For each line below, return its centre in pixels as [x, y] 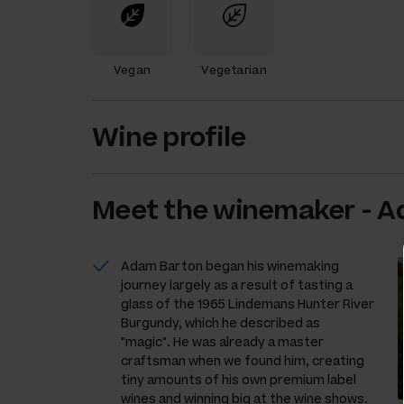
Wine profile [169, 137]
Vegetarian [234, 69]
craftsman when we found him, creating [243, 361]
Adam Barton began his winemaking [230, 266]
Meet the [153, 210]
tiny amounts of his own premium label [239, 380]
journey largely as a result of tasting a [237, 285]
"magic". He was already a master [222, 342]
